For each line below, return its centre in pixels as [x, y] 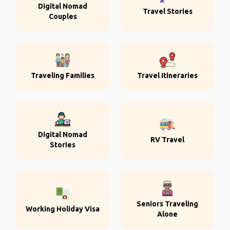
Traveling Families [63, 75]
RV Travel [167, 140]
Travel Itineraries [167, 75]
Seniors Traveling [167, 204]
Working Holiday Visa [63, 209]
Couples [63, 16]
